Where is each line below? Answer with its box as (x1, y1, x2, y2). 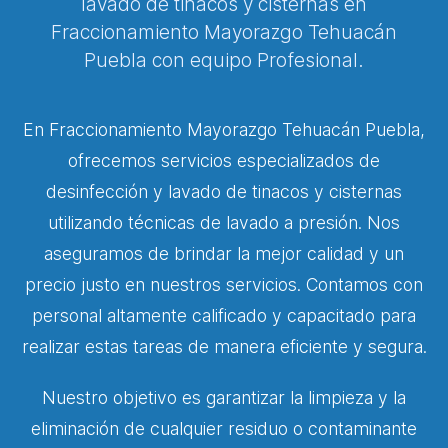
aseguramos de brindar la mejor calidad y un (44, 243, 404, 264)
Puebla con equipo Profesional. (84, 48, 364, 72)
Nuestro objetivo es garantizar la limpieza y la (42, 387, 406, 408)
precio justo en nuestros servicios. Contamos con (25, 274, 423, 295)
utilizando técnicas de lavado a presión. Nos (48, 212, 400, 233)
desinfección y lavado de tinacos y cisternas (46, 181, 402, 202)
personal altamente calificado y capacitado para (32, 305, 416, 326)
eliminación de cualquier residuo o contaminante (31, 418, 417, 439)
